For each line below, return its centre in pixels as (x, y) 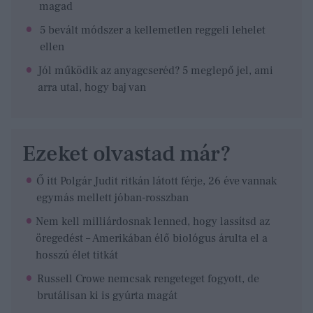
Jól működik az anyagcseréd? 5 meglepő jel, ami (155, 70)
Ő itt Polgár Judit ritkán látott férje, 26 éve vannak (157, 181)
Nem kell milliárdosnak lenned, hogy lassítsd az (153, 221)
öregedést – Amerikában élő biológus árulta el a (152, 238)
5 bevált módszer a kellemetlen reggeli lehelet (153, 30)
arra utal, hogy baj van (92, 87)
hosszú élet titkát (77, 255)
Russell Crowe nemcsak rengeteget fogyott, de (148, 278)
